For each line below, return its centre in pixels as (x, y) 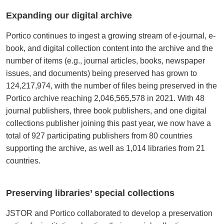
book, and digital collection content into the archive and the (109, 48)
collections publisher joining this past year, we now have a (108, 123)
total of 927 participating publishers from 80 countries (99, 135)
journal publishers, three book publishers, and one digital (106, 110)
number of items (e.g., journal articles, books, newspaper (105, 60)
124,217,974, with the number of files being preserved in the (111, 85)
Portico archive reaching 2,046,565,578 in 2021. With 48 (105, 98)
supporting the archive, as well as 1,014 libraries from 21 (105, 148)
